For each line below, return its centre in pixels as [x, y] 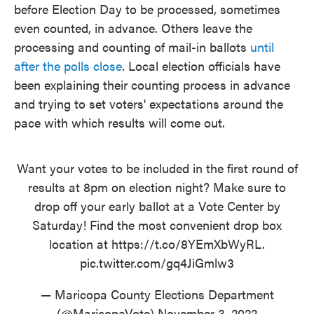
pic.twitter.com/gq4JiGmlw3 [157, 262]
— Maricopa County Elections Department [157, 294]
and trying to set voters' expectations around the [149, 103]
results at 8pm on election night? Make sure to [157, 187]
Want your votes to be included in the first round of [157, 168]
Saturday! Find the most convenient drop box [157, 225]
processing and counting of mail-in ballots [132, 47]
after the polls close [68, 66]
